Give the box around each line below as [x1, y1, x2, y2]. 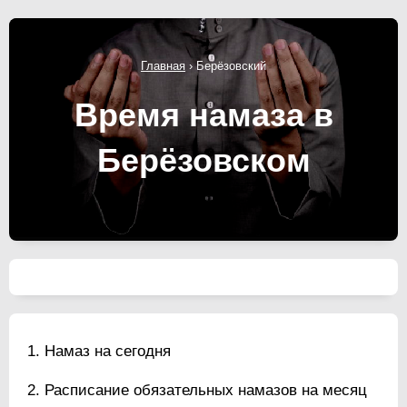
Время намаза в [74, 95, 333, 134]
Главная [141, 58, 185, 73]
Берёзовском [96, 141, 311, 179]
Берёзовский [196, 58, 266, 73]
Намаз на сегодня [45, 342, 171, 360]
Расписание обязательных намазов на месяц [45, 381, 367, 399]
